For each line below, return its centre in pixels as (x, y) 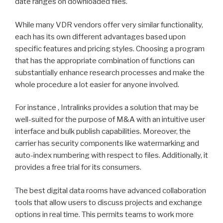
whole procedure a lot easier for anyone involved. (97, 84)
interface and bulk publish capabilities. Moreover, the (103, 132)
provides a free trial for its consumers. (78, 167)
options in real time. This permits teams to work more (104, 214)
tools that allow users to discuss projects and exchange (109, 202)
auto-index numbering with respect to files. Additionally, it (111, 156)
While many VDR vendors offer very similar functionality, (109, 25)
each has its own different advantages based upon (100, 37)
